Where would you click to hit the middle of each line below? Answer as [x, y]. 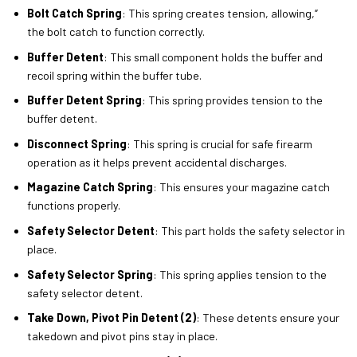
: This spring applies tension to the [239, 274]
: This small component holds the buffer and [213, 57]
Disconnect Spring [76, 143]
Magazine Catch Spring [90, 187]
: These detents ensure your [267, 318]
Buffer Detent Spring [84, 100]
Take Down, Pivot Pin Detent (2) [111, 318]
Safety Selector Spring [90, 274]
